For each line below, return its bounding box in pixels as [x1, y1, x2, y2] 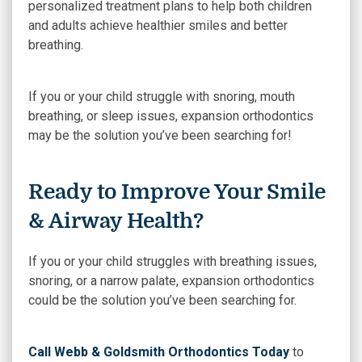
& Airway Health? [28, 209, 204, 233]
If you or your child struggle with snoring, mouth [28, 89, 295, 104]
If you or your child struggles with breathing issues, [28, 254, 317, 269]
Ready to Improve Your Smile [28, 180, 326, 204]
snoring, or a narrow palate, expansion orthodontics [28, 273, 314, 288]
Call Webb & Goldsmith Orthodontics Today [28, 344, 289, 360]
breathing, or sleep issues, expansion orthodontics [28, 108, 314, 124]
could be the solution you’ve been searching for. [28, 293, 297, 308]
